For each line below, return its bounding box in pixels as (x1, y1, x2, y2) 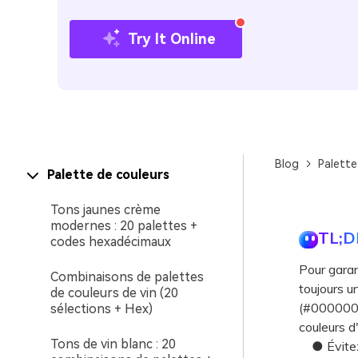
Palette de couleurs (47, 167, 169, 182)
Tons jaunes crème (50, 202, 161, 217)
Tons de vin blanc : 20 (50, 336, 176, 352)
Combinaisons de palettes (50, 269, 204, 284)
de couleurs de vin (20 (50, 285, 178, 300)
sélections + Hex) (50, 301, 153, 316)
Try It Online (128, 30, 216, 47)
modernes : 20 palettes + (50, 218, 197, 233)
